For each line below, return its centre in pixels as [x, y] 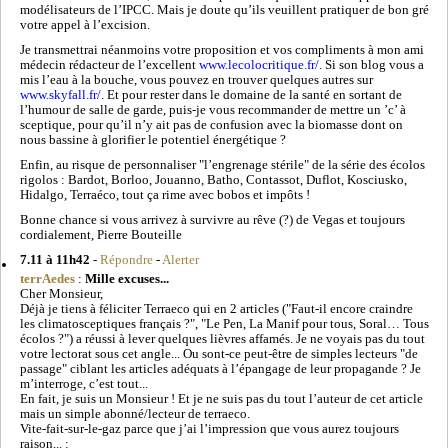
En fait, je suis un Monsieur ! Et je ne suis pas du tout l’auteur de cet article [221, 398]
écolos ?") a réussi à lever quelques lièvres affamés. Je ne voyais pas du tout [222, 338]
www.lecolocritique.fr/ [259, 64]
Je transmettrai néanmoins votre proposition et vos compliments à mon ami [222, 49]
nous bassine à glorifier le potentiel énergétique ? [153, 139]
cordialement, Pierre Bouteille [101, 234]
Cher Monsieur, [61, 293]
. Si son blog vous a [371, 64]
